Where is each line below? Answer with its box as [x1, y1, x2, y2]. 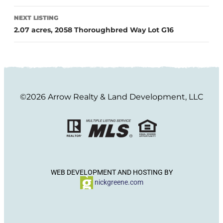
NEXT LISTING [14, 14, 58, 22]
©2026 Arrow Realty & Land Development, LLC [20, 92, 203, 102]
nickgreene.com [93, 178, 143, 186]
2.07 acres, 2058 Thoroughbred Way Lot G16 [14, 25, 174, 35]
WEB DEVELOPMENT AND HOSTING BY [50, 168, 173, 177]
